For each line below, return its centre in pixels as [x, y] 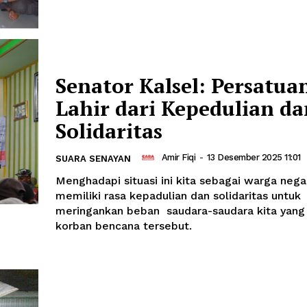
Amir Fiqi [178, 158]
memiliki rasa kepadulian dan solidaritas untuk [178, 195]
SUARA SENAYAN [93, 158]
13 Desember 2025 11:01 [254, 158]
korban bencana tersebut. [124, 225]
